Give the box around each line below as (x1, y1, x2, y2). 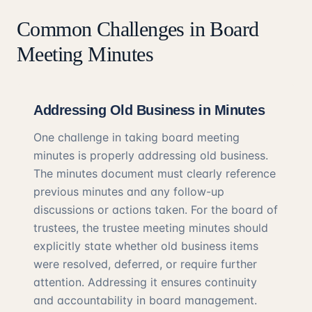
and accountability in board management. (33, 293, 257, 307)
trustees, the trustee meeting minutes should (33, 221, 268, 235)
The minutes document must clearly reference (33, 166, 276, 180)
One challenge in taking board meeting (33, 130, 240, 144)
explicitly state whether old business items (33, 239, 258, 253)
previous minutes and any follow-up (33, 185, 224, 198)
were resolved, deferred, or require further (33, 257, 257, 271)
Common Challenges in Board (17, 17, 259, 40)
